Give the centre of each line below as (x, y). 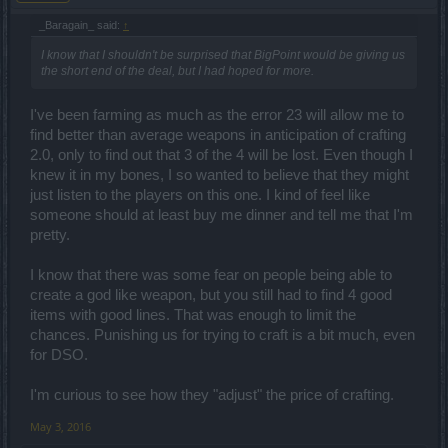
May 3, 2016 (60, 426)
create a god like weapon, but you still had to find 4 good (211, 294)
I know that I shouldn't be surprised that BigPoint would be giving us (223, 54)
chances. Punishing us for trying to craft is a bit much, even (222, 334)
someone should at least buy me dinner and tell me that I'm (221, 214)
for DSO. (59, 354)
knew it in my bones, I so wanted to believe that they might (219, 174)
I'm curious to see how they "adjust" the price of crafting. (212, 394)
